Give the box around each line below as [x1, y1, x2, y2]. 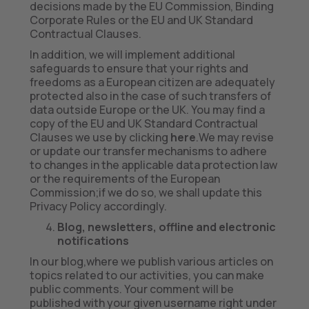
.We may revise [195, 130, 274, 145]
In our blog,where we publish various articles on [29, 254, 273, 269]
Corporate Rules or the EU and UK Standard [29, 12, 253, 28]
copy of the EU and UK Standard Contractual [29, 116, 258, 131]
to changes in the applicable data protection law [29, 157, 277, 172]
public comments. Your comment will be [29, 281, 234, 297]
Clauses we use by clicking [29, 130, 170, 145]
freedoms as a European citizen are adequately [29, 74, 275, 90]
